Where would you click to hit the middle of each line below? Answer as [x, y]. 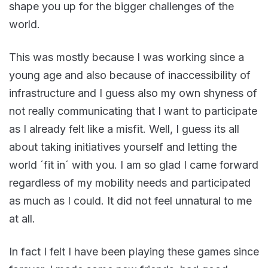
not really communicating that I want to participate [133, 111]
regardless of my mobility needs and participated [130, 182]
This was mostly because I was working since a [127, 57]
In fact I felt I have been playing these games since [134, 251]
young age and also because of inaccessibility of [130, 75]
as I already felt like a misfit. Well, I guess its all [124, 129]
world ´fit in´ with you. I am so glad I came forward [134, 165]
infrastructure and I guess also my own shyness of [133, 93]
